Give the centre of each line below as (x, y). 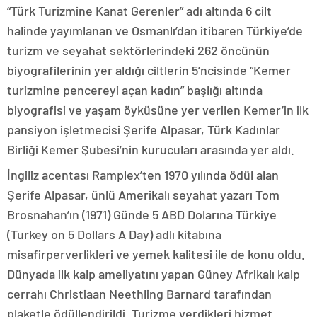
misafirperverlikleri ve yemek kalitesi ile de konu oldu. (156, 254)
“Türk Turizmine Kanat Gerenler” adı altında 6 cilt (139, 10)
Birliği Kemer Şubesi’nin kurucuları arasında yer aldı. (151, 149)
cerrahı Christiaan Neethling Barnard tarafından (139, 293)
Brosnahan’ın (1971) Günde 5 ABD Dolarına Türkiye (142, 214)
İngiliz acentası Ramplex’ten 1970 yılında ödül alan (143, 174)
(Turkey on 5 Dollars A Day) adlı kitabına (114, 234)
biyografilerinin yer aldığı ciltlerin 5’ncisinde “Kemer (149, 70)
